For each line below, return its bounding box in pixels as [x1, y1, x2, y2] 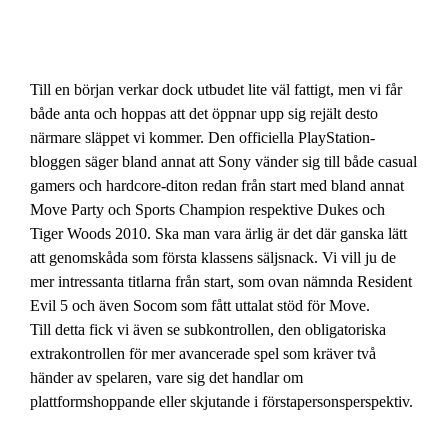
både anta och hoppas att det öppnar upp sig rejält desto [30, 104, 378, 122]
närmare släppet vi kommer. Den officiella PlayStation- [30, 128, 375, 146]
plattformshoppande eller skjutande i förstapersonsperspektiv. [30, 392, 413, 410]
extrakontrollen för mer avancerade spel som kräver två [30, 344, 376, 362]
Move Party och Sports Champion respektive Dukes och [30, 200, 385, 218]
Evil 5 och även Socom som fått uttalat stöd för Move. [30, 296, 370, 314]
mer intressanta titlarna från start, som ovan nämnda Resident [30, 272, 412, 290]
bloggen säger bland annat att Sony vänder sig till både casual [30, 152, 417, 170]
